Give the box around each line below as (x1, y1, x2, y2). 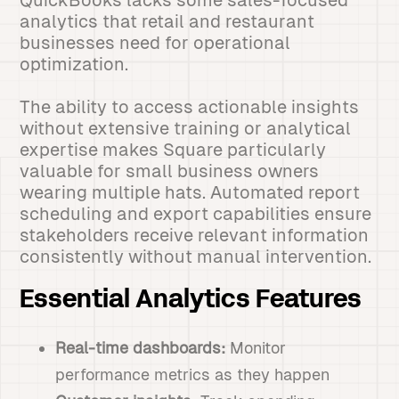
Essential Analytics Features (20, 289, 362, 313)
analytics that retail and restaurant (20, 12, 315, 31)
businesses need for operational (20, 33, 291, 53)
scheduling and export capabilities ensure (20, 204, 372, 224)
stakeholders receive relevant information (20, 225, 370, 245)
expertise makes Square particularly (20, 140, 327, 159)
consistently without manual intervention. (20, 247, 372, 266)
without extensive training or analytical (20, 118, 352, 138)
